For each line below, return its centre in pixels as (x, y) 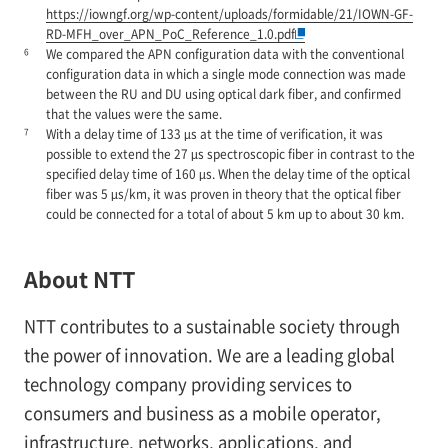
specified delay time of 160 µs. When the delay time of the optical (227, 174)
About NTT (79, 278)
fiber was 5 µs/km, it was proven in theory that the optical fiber (223, 194)
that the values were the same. (133, 114)
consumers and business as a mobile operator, (202, 412)
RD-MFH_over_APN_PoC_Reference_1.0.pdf (170, 34)
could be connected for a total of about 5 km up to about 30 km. (224, 214)
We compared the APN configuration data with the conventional (224, 54)
